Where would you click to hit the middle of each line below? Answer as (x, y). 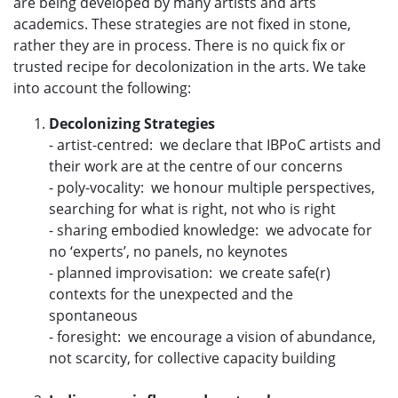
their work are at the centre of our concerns (196, 166)
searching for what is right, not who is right (192, 208)
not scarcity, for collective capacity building (192, 358)
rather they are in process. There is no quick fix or (179, 45)
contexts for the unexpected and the (171, 294)
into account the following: (102, 88)
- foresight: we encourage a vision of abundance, (212, 336)
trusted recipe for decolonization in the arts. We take (190, 66)
